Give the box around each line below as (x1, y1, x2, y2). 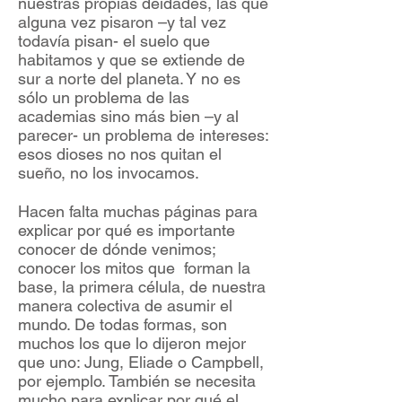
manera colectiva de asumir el (18, 296, 232, 316)
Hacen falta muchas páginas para (18, 202, 258, 222)
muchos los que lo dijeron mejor (18, 334, 246, 354)
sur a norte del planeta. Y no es (18, 69, 240, 89)
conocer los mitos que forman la (18, 258, 250, 278)
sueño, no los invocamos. (18, 163, 199, 183)
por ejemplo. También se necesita (18, 371, 256, 391)
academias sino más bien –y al (18, 107, 239, 127)
